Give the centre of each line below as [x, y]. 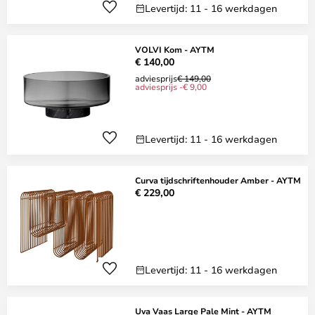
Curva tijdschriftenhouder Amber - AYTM [218, 180]
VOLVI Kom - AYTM [175, 49]
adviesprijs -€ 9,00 [171, 86]
